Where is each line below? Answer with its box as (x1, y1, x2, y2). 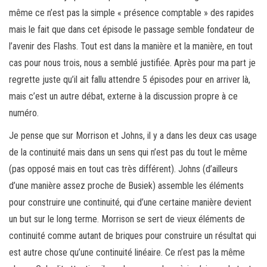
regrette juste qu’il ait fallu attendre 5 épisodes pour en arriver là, (9, 73, 250, 85)
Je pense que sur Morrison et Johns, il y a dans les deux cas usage (9, 129, 257, 141)
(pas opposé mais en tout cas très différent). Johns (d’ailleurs (9, 163, 238, 175)
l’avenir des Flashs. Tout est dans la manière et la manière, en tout (9, 40, 253, 52)
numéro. (9, 107, 39, 119)
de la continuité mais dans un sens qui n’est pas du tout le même (9, 146, 247, 158)
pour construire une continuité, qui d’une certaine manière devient (9, 196, 252, 208)
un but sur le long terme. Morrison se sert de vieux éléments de (9, 213, 245, 225)
